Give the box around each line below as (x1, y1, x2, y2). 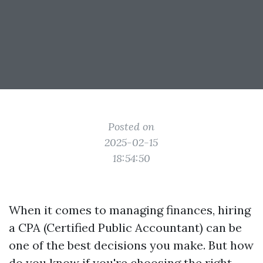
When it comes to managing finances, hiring (9, 203, 251, 217)
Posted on (108, 120, 155, 133)
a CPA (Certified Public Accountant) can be (9, 220, 242, 235)
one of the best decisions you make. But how (9, 238, 254, 252)
